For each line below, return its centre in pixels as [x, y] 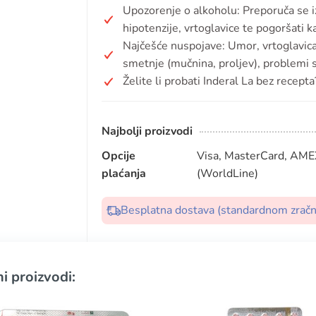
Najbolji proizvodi [147, 131]
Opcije [119, 156]
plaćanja [124, 174]
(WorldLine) [227, 174]
